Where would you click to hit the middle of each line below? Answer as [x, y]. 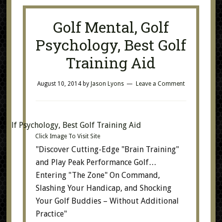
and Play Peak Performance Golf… [96, 162]
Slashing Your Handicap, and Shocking [103, 188]
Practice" [51, 214]
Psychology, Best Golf [111, 45]
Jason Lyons [107, 84]
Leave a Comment [160, 84]
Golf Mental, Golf [111, 27]
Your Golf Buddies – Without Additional [107, 201]
